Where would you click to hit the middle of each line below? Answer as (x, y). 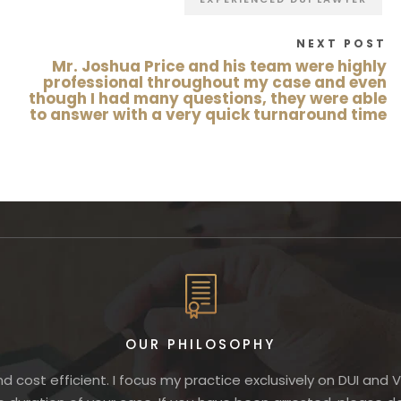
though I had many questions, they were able (208, 98)
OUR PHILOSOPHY (200, 344)
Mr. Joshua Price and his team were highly (219, 66)
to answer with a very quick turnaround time (208, 115)
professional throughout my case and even (215, 82)
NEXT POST (341, 43)
